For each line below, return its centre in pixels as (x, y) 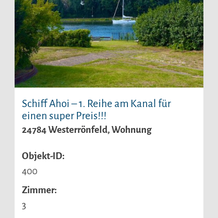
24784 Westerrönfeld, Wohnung (87, 129)
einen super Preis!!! (64, 116)
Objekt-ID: (43, 156)
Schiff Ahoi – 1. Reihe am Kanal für (96, 104)
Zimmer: (39, 190)
